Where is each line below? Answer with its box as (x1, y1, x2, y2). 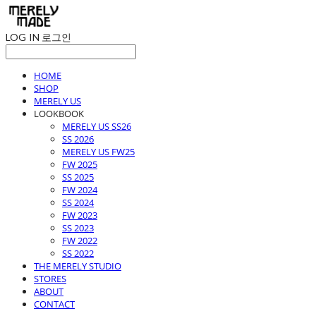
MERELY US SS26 (62, 120, 131, 133)
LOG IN (6, 31, 39, 44)
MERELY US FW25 (62, 145, 135, 159)
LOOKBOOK (34, 107, 84, 121)
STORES (34, 272, 66, 286)
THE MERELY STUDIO (34, 260, 121, 273)
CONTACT (34, 298, 75, 311)
